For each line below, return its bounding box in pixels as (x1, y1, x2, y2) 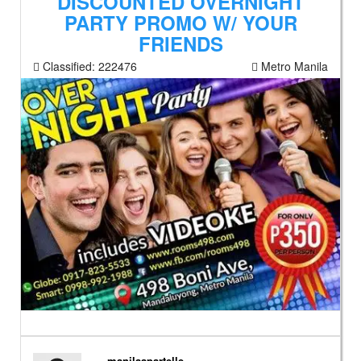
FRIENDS (138, 30, 223, 57)
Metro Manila (258, 58, 328, 74)
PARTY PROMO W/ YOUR (64, 9, 297, 36)
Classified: (39, 58, 98, 74)
